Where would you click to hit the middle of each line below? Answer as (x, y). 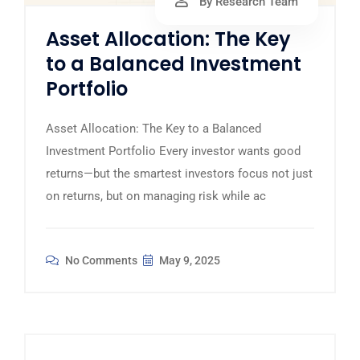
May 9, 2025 (188, 260)
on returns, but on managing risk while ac (156, 196)
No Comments (100, 260)
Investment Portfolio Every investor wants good (173, 151)
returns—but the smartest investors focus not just (179, 173)
